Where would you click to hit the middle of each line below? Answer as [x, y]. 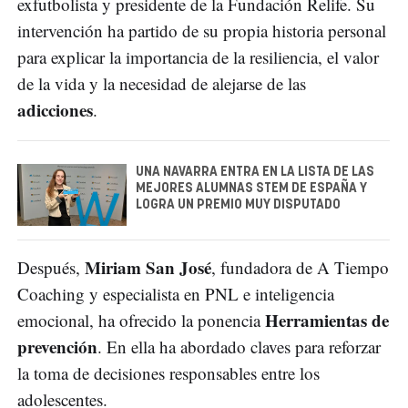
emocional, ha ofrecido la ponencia [141, 320]
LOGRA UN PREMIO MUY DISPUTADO [238, 205]
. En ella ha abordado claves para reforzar [239, 346]
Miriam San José [148, 267]
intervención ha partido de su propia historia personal [202, 31]
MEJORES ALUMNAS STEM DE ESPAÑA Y [251, 189]
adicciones [55, 110]
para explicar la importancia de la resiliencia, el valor [198, 57]
